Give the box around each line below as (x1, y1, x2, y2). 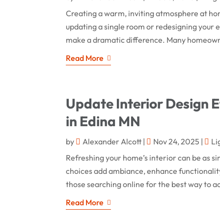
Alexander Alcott (82, 136, 142, 146)
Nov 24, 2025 (153, 136, 200, 146)
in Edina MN (66, 112, 141, 130)
